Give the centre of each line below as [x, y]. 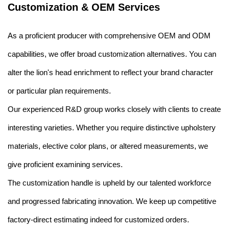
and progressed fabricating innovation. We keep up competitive [112, 201]
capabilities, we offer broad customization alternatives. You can [112, 54]
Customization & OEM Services [84, 7]
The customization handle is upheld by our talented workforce [109, 183]
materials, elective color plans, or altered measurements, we [108, 146]
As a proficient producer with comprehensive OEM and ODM [109, 36]
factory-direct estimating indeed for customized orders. [98, 220]
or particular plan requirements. [59, 91]
